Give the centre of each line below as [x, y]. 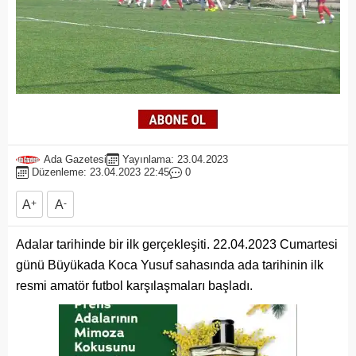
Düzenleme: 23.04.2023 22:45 [101, 172]
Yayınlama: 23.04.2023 [175, 160]
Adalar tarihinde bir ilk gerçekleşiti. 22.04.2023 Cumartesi [177, 245]
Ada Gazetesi [75, 160]
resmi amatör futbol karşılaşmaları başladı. [134, 286]
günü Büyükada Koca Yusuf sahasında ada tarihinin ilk [170, 265]
